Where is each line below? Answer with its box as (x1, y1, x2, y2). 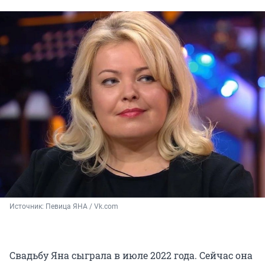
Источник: (9, 202, 46, 211)
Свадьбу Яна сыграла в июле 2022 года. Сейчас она (9, 249, 253, 262)
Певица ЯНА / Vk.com (46, 202, 118, 211)
